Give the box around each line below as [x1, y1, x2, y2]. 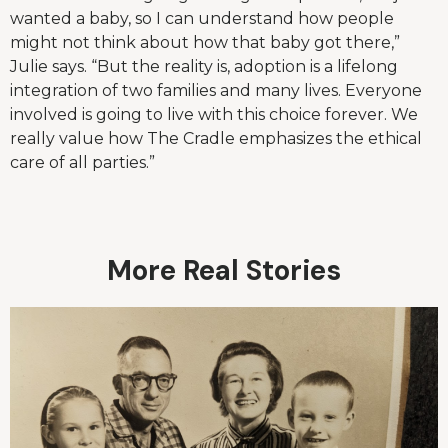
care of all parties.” [10, 153, 155, 173]
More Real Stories [107, 251, 341, 289]
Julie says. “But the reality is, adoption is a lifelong [10, 57, 398, 77]
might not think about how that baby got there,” [10, 33, 400, 53]
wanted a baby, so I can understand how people [10, 9, 394, 29]
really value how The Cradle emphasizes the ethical [10, 129, 422, 149]
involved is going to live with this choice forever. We [10, 105, 418, 125]
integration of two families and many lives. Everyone [10, 81, 422, 101]
